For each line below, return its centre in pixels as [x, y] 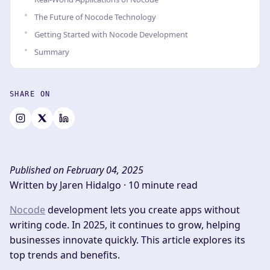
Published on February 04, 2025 [77, 170]
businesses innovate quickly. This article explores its [127, 240]
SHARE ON [30, 94]
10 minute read [163, 185]
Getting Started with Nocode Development [111, 34]
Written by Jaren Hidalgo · [69, 185]
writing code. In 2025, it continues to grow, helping [125, 225]
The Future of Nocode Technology [95, 17]
